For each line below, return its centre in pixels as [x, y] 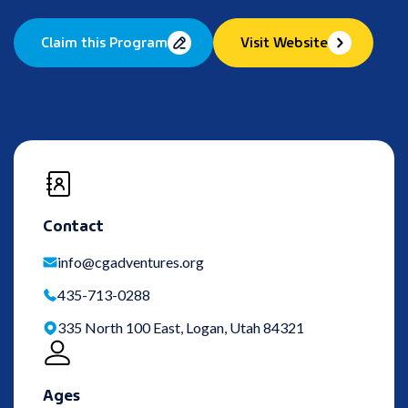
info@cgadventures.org [131, 262]
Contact [73, 224]
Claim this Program [104, 41]
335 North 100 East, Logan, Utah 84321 [181, 328]
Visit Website [284, 41]
